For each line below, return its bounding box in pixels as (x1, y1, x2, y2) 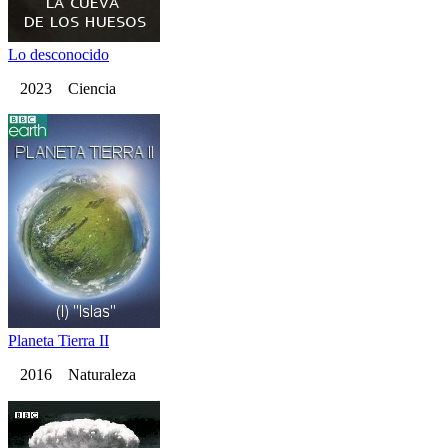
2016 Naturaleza (8, 366, 136, 384)
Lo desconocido (8, 46, 109, 64)
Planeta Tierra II (8, 332, 109, 350)
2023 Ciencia (8, 80, 116, 98)
